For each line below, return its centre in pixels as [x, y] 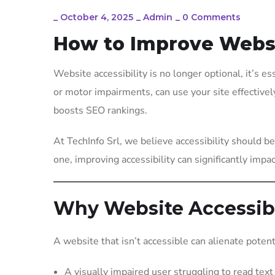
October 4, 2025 [97, 17]
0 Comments [211, 17]
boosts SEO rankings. [100, 110]
